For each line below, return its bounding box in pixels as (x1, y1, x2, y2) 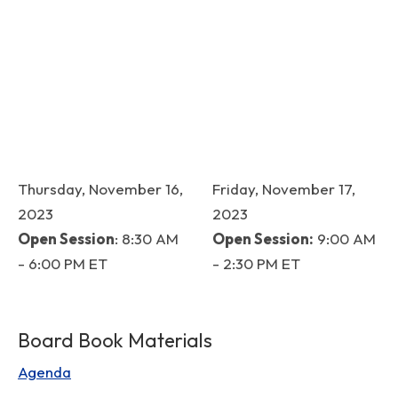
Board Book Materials (18, 328, 212, 353)
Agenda (18, 362, 71, 381)
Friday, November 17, (212, 179, 355, 198)
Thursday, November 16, (18, 179, 183, 198)
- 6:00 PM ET (18, 254, 107, 273)
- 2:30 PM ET (212, 254, 300, 273)
